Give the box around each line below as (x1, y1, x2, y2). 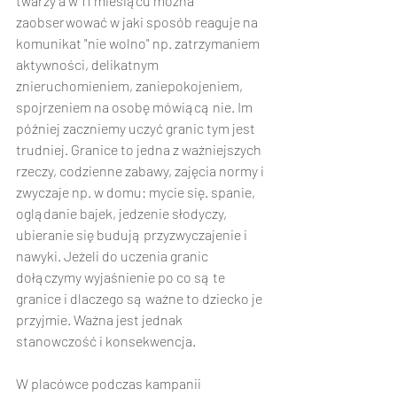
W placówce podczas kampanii (16, 375, 204, 392)
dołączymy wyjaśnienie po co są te (16, 269, 228, 285)
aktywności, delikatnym (16, 56, 161, 73)
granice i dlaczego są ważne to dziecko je (16, 290, 265, 307)
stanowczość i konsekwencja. (16, 332, 198, 349)
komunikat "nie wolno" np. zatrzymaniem (16, 35, 262, 51)
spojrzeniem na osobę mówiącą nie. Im (16, 98, 255, 115)
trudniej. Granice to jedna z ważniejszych (16, 141, 264, 158)
